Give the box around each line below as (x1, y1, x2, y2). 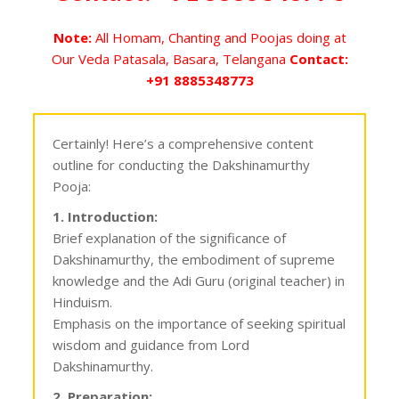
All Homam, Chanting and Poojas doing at (91, 28, 346, 46)
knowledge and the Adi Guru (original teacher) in (53, 271, 346, 289)
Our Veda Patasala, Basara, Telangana (51, 49, 289, 68)
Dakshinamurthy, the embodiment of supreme (53, 249, 336, 268)
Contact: (289, 49, 348, 68)
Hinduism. (53, 292, 113, 311)
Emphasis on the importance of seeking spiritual (53, 313, 346, 332)
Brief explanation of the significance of (53, 228, 287, 247)
